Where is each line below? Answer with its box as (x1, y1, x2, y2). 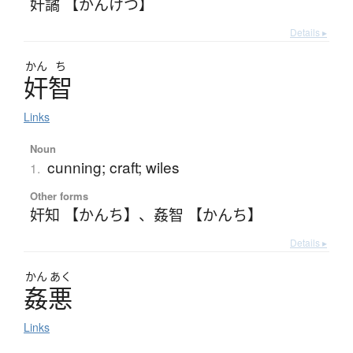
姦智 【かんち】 (153, 203, 262, 225)
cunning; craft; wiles (46, 156, 180, 178)
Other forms (29, 188, 88, 204)
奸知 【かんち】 (29, 203, 139, 225)
